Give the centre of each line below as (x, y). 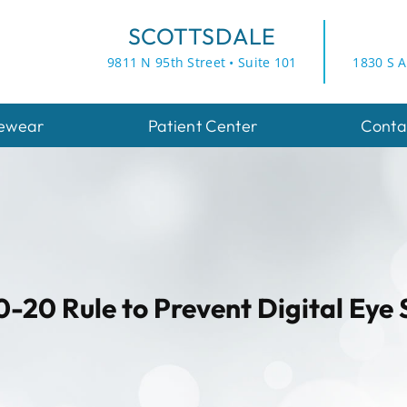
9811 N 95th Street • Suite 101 (202, 62)
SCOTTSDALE (202, 36)
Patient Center (203, 125)
